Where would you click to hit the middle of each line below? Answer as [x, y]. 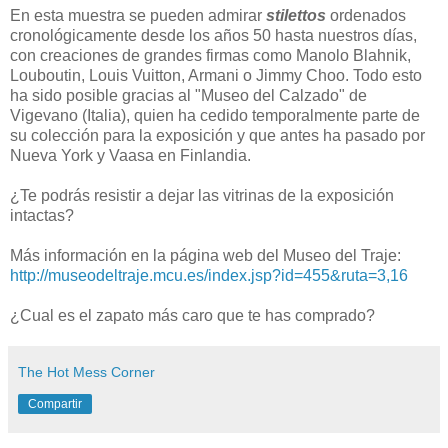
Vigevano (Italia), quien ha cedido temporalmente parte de [215, 116]
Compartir [55, 404]
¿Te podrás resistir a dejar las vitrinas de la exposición [202, 196]
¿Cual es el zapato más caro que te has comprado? [192, 316]
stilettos [296, 16]
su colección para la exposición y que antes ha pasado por [217, 136]
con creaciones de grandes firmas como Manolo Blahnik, [210, 56]
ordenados [368, 16]
